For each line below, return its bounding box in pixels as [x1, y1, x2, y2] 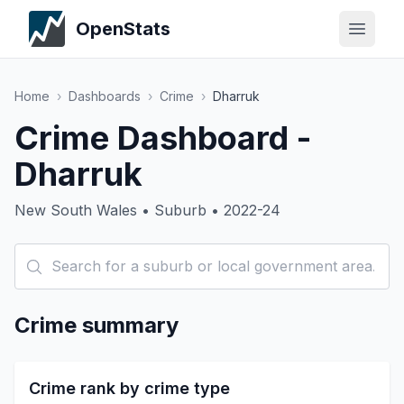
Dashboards [69, 88, 141, 104]
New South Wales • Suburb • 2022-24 [14, 201, 280, 219]
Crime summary [14, 312, 179, 338]
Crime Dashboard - [14, 118, 311, 158]
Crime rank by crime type [29, 379, 230, 398]
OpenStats [76, 18, 170, 40]
